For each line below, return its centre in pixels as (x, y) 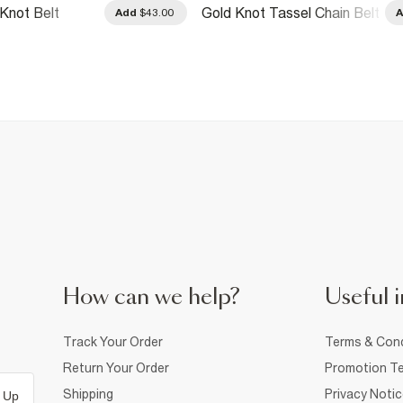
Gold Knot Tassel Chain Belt (291, 12)
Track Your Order (113, 341)
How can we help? (152, 297)
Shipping (88, 394)
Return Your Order (116, 367)
